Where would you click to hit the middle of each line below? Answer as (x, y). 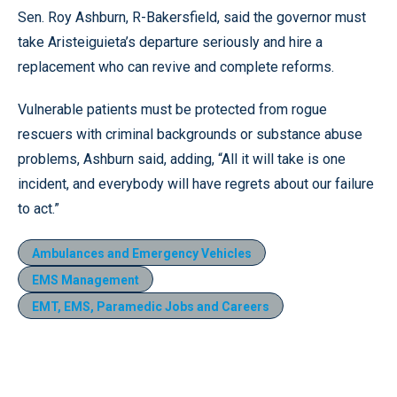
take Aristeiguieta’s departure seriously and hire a (170, 42)
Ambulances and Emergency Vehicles (142, 253)
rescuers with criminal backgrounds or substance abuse (190, 134)
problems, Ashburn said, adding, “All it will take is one (182, 159)
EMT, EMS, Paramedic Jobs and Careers (151, 307)
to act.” (39, 209)
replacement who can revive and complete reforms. (176, 67)
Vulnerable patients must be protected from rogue (172, 109)
